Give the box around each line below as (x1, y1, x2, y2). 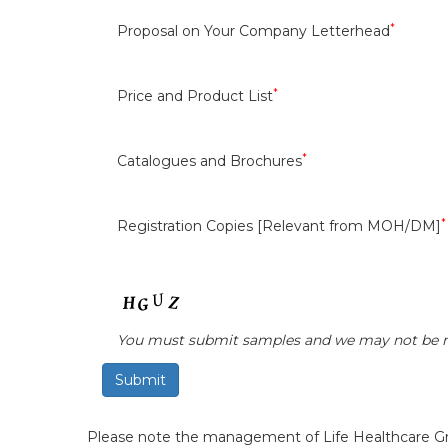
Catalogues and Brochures (117, 152, 302, 170)
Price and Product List (117, 87, 273, 105)
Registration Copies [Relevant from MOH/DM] (117, 217, 441, 235)
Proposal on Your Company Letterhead (117, 22, 390, 40)
